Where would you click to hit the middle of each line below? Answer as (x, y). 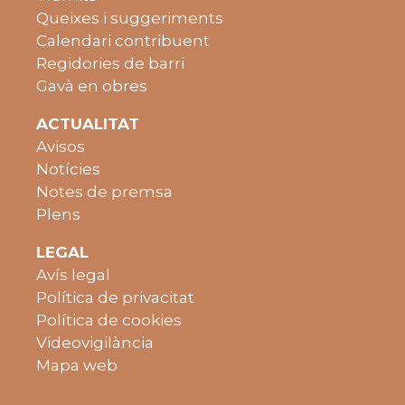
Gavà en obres (92, 85)
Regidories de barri (110, 63)
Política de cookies (109, 320)
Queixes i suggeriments (130, 18)
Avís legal (73, 274)
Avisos (61, 146)
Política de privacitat (115, 297)
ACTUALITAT (88, 123)
